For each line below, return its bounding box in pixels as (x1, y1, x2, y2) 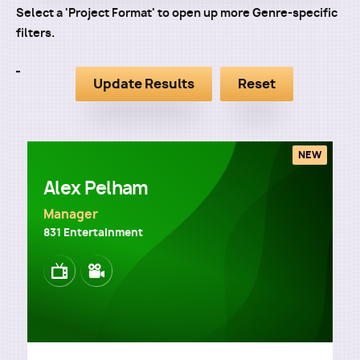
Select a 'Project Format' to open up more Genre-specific (16, 5, 337, 20)
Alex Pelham (43, 176, 149, 200)
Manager (43, 206, 98, 223)
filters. (16, 25, 55, 40)
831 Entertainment (43, 225, 143, 239)
